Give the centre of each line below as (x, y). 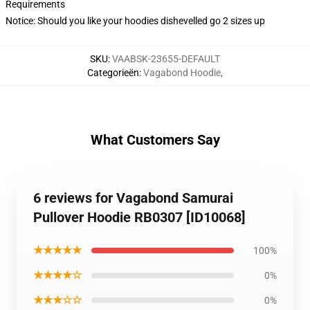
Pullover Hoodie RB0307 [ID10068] (139, 217)
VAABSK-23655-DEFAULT (166, 59)
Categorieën (113, 73)
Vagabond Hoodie (182, 73)
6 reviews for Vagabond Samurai (133, 198)
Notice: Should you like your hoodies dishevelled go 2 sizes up (135, 21)
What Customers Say (155, 140)
